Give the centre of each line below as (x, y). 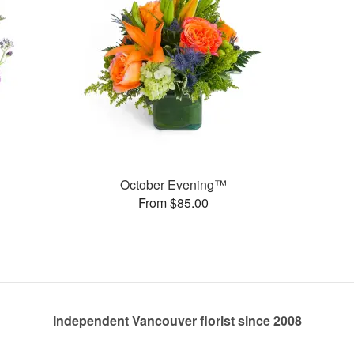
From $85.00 (173, 202)
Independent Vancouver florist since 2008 (177, 321)
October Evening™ (173, 184)
